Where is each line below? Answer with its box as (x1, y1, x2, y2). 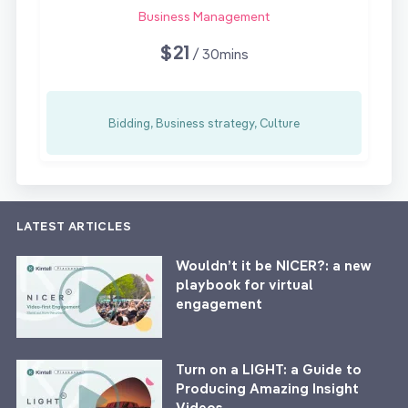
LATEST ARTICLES (16, 219, 131, 234)
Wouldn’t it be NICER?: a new (176, 257, 372, 275)
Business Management (138, 8, 270, 25)
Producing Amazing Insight (176, 380, 359, 398)
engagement (176, 295, 262, 313)
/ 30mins (192, 46, 250, 64)
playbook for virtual (176, 276, 313, 294)
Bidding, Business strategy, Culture (108, 116, 300, 131)
